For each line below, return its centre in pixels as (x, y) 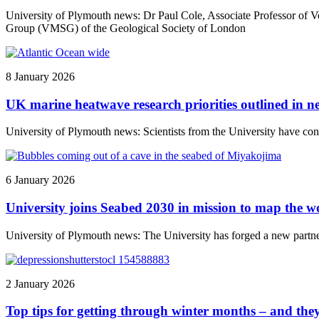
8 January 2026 (40, 76)
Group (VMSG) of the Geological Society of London (126, 28)
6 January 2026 (40, 180)
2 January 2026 (40, 283)
